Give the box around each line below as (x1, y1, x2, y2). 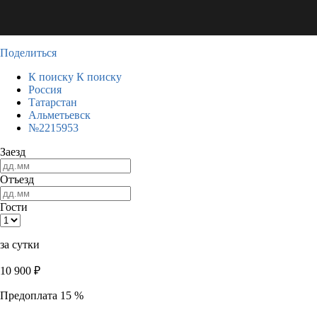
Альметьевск (28, 109, 91, 121)
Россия (28, 83, 62, 96)
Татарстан (28, 96, 77, 108)
